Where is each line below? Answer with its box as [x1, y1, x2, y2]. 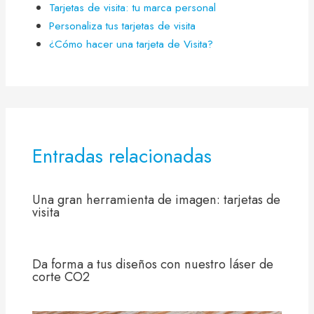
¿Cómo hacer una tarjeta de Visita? [49, 36, 214, 53]
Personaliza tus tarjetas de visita [49, 18, 196, 34]
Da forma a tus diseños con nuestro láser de [32, 254, 273, 273]
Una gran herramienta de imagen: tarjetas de [32, 189, 280, 209]
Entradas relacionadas [32, 142, 212, 170]
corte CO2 [32, 266, 90, 286]
